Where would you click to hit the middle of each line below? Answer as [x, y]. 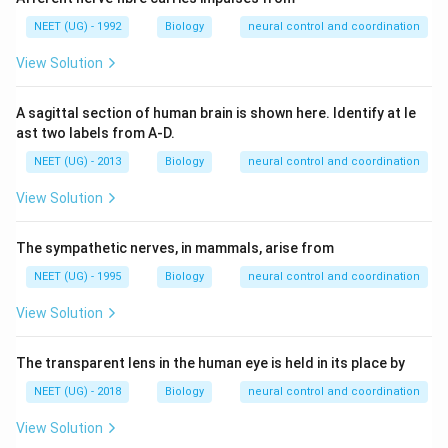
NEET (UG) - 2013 [77, 162]
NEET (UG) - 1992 [77, 27]
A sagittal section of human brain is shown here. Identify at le [216, 113]
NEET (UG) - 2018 [77, 392]
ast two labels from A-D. [95, 133]
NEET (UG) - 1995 [77, 277]
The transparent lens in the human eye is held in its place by [210, 363]
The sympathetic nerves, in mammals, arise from [175, 248]
